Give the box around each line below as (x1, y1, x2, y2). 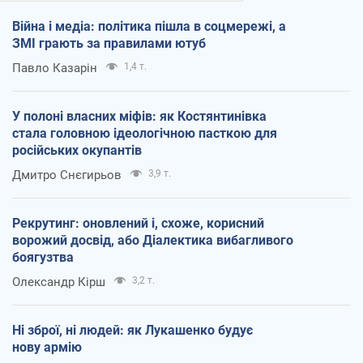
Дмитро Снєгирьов (12, 167, 122, 182)
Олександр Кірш (12, 274, 105, 289)
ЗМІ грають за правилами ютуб (12, 35, 206, 51)
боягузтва (12, 249, 74, 265)
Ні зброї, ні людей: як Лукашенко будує (12, 322, 253, 338)
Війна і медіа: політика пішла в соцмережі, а (12, 18, 286, 34)
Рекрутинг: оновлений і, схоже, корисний (12, 215, 264, 231)
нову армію (12, 339, 82, 355)
